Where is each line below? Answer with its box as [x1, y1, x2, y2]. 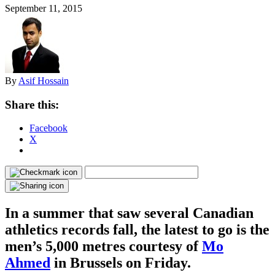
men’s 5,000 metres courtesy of [5, 238, 202, 255]
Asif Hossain [18, 75, 69, 86]
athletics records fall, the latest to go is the [5, 222, 269, 238]
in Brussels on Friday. [50, 255, 191, 271]
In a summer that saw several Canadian [5, 205, 254, 222]
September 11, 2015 [5, 2, 82, 14]
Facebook [29, 123, 68, 134]
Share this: [5, 98, 59, 111]
